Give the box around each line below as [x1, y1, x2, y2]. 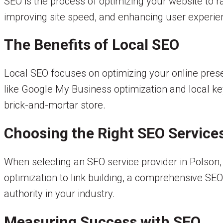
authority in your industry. [4, 188, 115, 200]
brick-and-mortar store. [4, 99, 106, 111]
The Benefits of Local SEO [4, 36, 179, 54]
